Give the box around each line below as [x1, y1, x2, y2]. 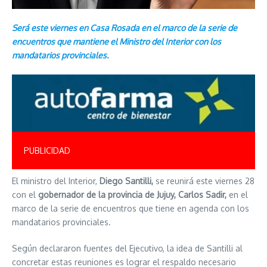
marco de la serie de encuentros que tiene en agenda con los [12, 203, 249, 213]
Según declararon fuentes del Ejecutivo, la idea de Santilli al [12, 243, 243, 253]
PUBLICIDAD [24, 145, 70, 156]
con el [12, 189, 38, 200]
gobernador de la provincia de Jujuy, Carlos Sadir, [38, 189, 229, 200]
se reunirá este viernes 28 [153, 175, 254, 186]
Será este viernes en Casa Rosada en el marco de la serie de [12, 22, 237, 33]
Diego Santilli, [100, 175, 153, 186]
